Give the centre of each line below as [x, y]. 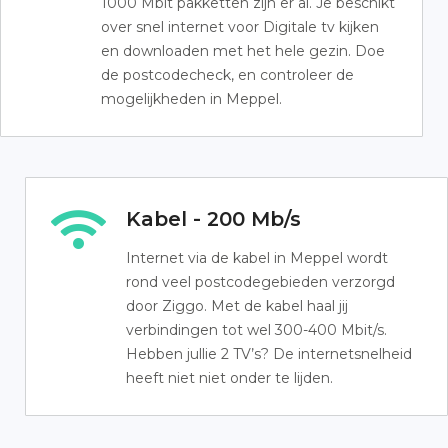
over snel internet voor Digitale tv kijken [240, 27]
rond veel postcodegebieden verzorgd [260, 282]
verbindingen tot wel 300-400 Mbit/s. [256, 330]
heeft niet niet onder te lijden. [229, 378]
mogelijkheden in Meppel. [191, 99]
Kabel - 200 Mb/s [213, 219]
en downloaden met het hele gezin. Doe [243, 51]
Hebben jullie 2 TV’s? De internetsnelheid [269, 354]
